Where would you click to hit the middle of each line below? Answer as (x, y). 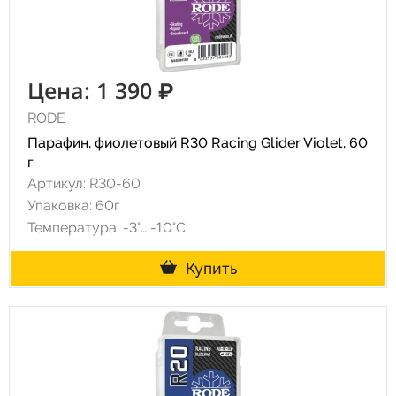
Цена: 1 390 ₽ (101, 90)
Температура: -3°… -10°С (107, 228)
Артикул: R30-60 (84, 183)
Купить (211, 268)
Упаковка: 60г (74, 206)
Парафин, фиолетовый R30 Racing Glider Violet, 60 (198, 143)
